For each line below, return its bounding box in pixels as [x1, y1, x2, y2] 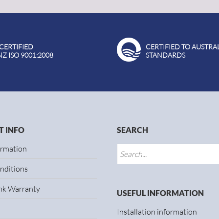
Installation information [117, 207, 197, 217]
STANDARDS [146, 51, 185, 59]
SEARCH [117, 125, 148, 134]
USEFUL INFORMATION [117, 188, 204, 197]
